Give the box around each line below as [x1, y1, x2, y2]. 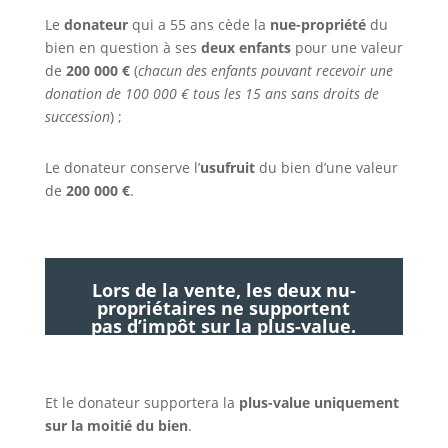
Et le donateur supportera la [44, 392, 239, 412]
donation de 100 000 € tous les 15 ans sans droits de [44, 84, 379, 103]
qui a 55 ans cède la [127, 15, 270, 34]
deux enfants [200, 38, 291, 57]
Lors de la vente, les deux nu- [91, 277, 356, 302]
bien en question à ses [44, 38, 201, 57]
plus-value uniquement [238, 392, 399, 412]
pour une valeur [290, 38, 403, 57]
